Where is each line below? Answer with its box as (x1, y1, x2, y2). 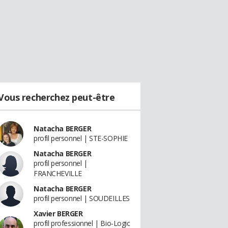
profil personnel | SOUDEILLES (34, 193, 130, 203)
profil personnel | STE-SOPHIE (34, 133, 128, 143)
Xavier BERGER (34, 209, 83, 218)
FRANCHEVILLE (34, 168, 82, 178)
